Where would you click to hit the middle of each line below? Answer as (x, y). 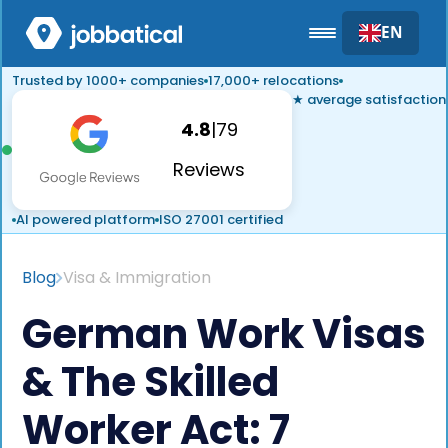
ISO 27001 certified (221, 219)
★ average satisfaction (369, 99)
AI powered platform (85, 219)
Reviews (209, 169)
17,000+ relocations (273, 80)
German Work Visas (224, 334)
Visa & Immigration (137, 277)
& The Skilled (150, 382)
